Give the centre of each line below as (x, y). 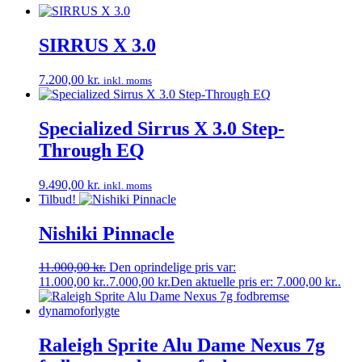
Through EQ (92, 150)
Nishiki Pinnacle (107, 233)
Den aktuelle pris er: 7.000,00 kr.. (256, 282)
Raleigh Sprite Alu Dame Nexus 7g (182, 345)
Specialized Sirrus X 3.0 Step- (162, 128)
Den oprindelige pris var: (173, 267)
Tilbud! (57, 199)
